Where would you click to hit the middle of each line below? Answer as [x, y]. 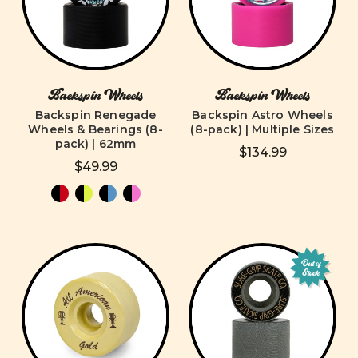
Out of [311, 264]
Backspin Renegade [95, 115]
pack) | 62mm [95, 144]
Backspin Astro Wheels [263, 115]
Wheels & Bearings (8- [95, 129]
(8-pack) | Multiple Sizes [263, 129]
